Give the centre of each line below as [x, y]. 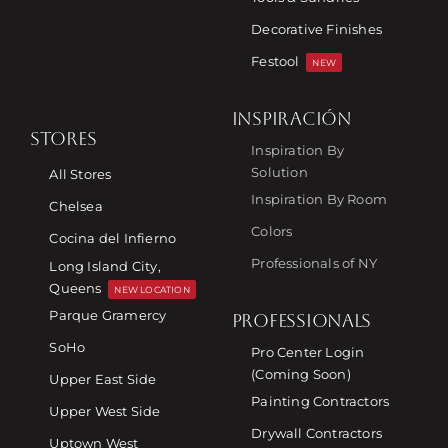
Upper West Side [105, 411]
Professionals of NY [314, 263]
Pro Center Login [308, 351]
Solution [279, 171]
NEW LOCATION [152, 289]
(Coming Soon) [301, 373]
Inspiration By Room [319, 199]
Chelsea [76, 206]
